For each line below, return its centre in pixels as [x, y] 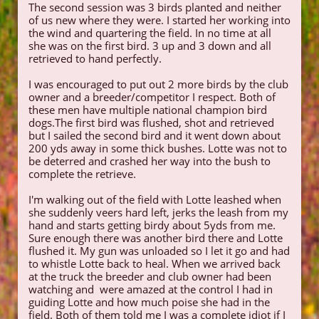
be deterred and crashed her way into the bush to [150, 161]
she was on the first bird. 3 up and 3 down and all [150, 46]
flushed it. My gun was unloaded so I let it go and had [159, 251]
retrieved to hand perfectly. [96, 58]
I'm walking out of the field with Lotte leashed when [155, 199]
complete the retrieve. [82, 174]
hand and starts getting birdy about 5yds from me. [152, 225]
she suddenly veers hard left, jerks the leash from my [158, 212]
